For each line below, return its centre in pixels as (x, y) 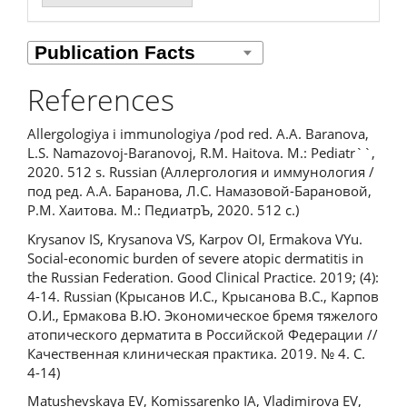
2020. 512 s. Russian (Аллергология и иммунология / (201, 172)
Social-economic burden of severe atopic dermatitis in (195, 258)
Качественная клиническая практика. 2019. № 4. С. (196, 353)
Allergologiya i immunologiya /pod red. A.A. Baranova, (198, 134)
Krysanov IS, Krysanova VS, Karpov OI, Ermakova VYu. (195, 238)
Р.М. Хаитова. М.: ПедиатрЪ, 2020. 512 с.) (163, 210)
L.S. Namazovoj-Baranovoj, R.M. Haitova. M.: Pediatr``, (201, 153)
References (101, 99)
